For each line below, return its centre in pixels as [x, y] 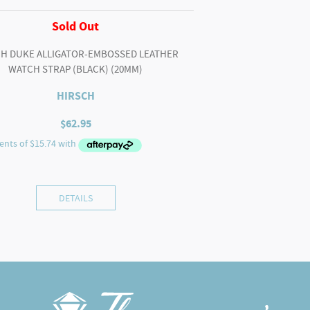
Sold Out [76, 26]
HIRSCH [75, 95]
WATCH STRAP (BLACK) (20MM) [76, 70]
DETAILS [75, 198]
